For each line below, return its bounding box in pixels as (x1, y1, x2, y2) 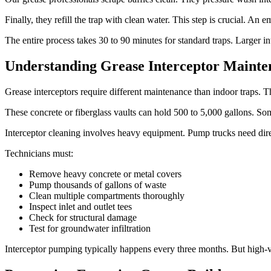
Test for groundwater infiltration (29, 223, 151, 233)
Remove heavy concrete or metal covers (29, 168, 181, 179)
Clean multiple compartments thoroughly (29, 190, 184, 201)
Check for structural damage (29, 212, 137, 223)
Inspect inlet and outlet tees (29, 201, 132, 212)
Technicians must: (5, 148, 73, 158)
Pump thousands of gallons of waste (29, 179, 166, 190)
